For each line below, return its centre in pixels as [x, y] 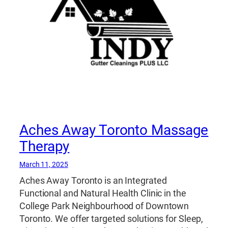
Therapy [45, 146]
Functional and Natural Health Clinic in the [103, 193]
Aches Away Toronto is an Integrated [93, 180]
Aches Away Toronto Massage [114, 130]
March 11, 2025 [44, 164]
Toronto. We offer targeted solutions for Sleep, [111, 219]
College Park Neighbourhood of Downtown [104, 206]
